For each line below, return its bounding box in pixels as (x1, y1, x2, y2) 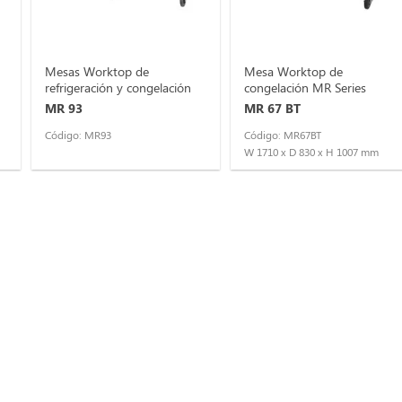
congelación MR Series (243, 78, 366, 97)
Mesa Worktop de (243, 62, 343, 81)
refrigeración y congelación (45, 78, 192, 97)
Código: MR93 (45, 128, 112, 143)
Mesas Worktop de (45, 62, 150, 81)
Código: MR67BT (243, 128, 321, 143)
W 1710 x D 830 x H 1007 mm (243, 145, 379, 160)
